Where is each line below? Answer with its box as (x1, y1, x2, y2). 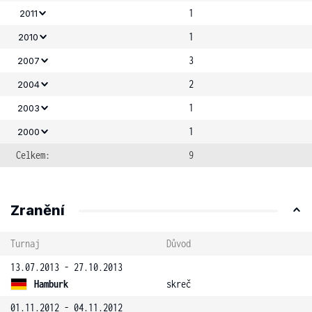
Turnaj (10, 237, 40, 249)
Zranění (10, 202, 65, 219)
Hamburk (34, 278, 68, 290)
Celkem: (16, 149, 50, 161)
